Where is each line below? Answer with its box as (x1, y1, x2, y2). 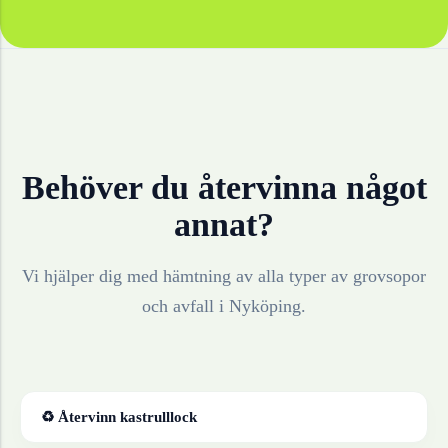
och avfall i (142, 296, 229, 317)
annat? (174, 206, 274, 244)
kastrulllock (120, 408, 197, 426)
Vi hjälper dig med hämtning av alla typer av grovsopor (22, 266, 426, 287)
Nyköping (229, 296, 301, 317)
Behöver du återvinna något (21, 169, 427, 207)
